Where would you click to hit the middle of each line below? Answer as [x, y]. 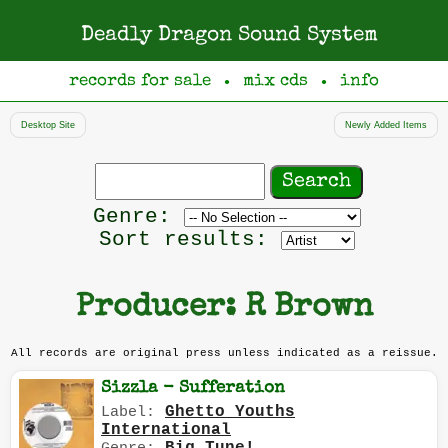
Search [128, 168]
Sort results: [183, 239]
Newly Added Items [386, 125]
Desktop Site [48, 125]
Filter [221, 215]
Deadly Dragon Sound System [229, 35]
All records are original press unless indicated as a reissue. [224, 352]
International [166, 430]
